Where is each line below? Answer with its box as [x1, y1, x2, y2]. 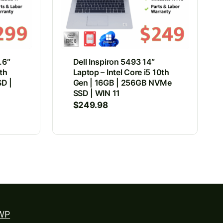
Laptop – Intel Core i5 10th [73, 67, 169, 77]
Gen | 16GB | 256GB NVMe [73, 77, 172, 88]
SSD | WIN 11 [73, 88, 120, 98]
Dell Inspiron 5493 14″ [73, 56, 155, 67]
